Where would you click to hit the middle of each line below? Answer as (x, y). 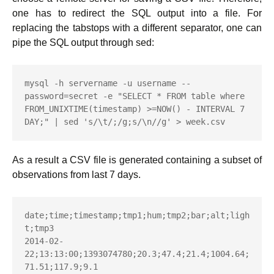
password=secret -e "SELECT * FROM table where (135, 96)
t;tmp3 (39, 228)
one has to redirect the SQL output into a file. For (137, 13)
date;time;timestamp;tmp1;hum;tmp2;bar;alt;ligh (137, 215)
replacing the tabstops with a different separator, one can (137, 28)
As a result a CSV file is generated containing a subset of (137, 160)
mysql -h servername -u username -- (108, 83)
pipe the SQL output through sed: (83, 43)
